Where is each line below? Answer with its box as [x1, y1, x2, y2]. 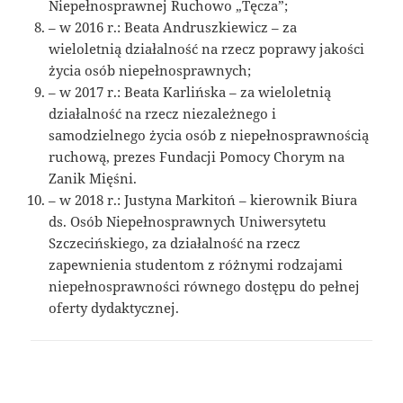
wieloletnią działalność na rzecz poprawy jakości [49, 40, 365, 58]
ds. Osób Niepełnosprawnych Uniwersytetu [49, 212, 327, 231]
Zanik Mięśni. [49, 169, 138, 188]
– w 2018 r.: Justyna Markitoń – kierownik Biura [49, 191, 358, 210]
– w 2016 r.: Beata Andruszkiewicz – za [49, 18, 298, 37]
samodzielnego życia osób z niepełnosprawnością [49, 126, 370, 145]
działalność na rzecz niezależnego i [49, 104, 277, 123]
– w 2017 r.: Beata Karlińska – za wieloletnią [49, 83, 332, 102]
